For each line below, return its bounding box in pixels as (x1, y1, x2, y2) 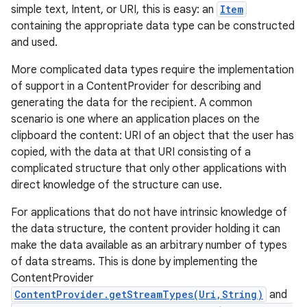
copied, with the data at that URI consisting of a (11, 145, 251, 159)
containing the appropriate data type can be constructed (11, 19, 295, 33)
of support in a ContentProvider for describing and (11, 79, 261, 93)
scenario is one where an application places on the (11, 112, 260, 126)
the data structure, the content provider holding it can (11, 222, 280, 236)
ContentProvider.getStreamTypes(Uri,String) (14, 288, 263, 301)
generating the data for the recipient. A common (11, 96, 252, 110)
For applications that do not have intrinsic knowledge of (11, 206, 287, 219)
